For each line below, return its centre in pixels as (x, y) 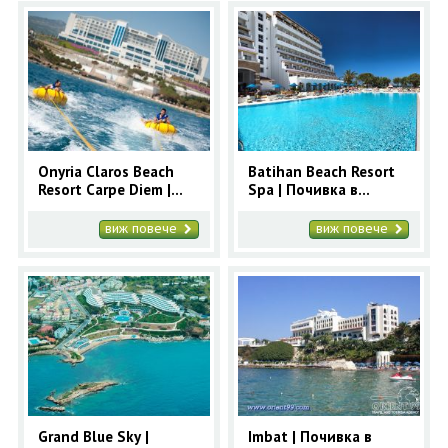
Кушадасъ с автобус (319, 207)
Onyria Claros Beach (105, 171)
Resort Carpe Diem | (104, 189)
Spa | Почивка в (303, 189)
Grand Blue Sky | (93, 436)
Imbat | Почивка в (310, 436)
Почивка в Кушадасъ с (116, 207)
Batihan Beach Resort (322, 171)
